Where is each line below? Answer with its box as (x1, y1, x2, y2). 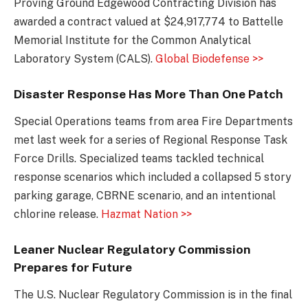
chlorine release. (14, 208, 101, 221)
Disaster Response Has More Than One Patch (14, 86, 283, 101)
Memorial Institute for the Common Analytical (14, 34, 251, 47)
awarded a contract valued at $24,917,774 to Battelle (14, 15, 283, 29)
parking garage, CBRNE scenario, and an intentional (14, 189, 276, 203)
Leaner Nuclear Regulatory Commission (14, 241, 251, 256)
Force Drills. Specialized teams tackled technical (14, 152, 264, 166)
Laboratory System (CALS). (14, 52, 155, 66)
